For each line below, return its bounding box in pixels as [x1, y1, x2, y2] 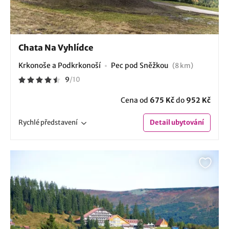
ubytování [170, 118, 204, 127]
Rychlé [18, 118, 40, 127]
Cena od [121, 95, 150, 105]
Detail [150, 118, 170, 127]
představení [40, 118, 78, 127]
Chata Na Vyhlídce [18, 42, 94, 53]
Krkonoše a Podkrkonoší [18, 60, 101, 70]
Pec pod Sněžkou [111, 60, 170, 70]
